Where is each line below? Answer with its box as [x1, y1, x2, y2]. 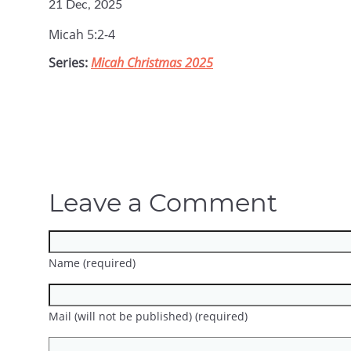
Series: [49, 54, 91, 72]
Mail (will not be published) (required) [49, 309, 248, 324]
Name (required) [49, 255, 136, 271]
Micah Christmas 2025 [91, 54, 213, 72]
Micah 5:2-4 [49, 26, 115, 44]
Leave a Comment [49, 187, 277, 219]
